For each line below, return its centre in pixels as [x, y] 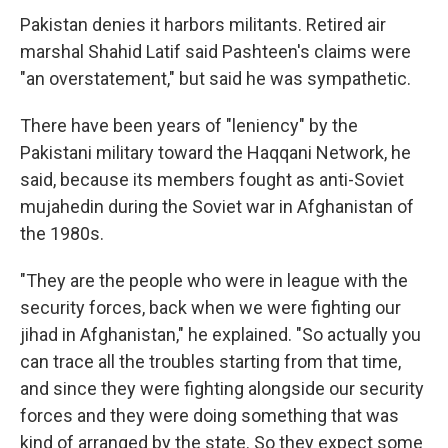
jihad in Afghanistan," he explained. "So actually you [220, 334]
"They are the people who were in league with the [214, 280]
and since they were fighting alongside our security [222, 388]
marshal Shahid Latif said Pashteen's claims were [215, 51]
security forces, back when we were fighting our [210, 307]
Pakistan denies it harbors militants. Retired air [203, 24]
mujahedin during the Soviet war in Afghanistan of [217, 206]
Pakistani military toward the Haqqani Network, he [215, 152]
